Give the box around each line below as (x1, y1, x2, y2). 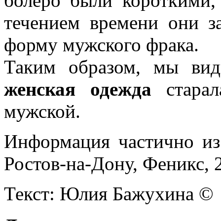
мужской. (4, 100, 80, 122)
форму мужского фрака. (4, 34, 199, 55)
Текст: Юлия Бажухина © (4, 183, 214, 204)
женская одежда (4, 78, 151, 100)
